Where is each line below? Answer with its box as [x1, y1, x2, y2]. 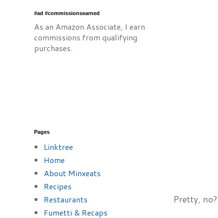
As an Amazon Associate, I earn [34, 21, 145, 32]
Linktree [44, 141, 73, 152]
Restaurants [44, 194, 88, 205]
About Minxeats [44, 167, 101, 179]
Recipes [44, 181, 72, 192]
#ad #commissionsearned [34, 10, 100, 16]
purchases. [34, 42, 73, 54]
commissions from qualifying [34, 32, 137, 43]
